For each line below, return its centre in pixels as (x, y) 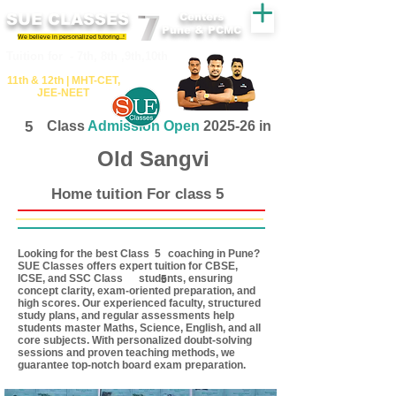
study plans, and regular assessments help (126, 316)
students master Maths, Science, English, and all (139, 328)
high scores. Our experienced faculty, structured (139, 303)
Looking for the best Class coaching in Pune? (139, 254)
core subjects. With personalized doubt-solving (135, 340)
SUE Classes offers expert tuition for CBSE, (128, 266)
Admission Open (144, 126)
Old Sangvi (153, 159)
